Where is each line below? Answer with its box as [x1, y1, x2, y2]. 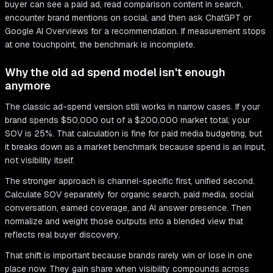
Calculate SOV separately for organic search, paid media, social [5, 189, 253, 200]
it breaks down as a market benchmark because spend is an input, [5, 141, 266, 153]
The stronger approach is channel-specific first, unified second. [5, 175, 255, 187]
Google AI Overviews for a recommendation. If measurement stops [5, 26, 266, 37]
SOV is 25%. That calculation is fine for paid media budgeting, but [5, 128, 262, 140]
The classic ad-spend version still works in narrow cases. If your [5, 101, 260, 113]
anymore [5, 79, 51, 93]
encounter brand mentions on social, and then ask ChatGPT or [5, 12, 252, 24]
